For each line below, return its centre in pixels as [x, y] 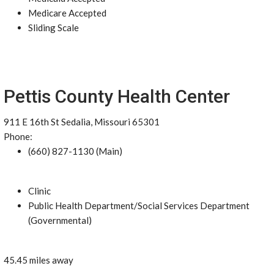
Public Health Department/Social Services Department [139, 206]
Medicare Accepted [67, 13]
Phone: [18, 136]
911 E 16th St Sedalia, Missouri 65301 [82, 122]
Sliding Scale [54, 28]
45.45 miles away [39, 260]
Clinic [39, 191]
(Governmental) [60, 220]
